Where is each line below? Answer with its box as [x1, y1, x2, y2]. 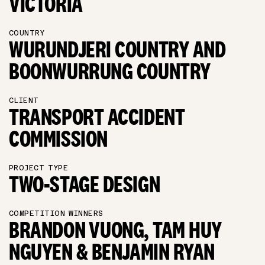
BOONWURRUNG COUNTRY [9, 58, 211, 85]
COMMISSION [9, 125, 108, 152]
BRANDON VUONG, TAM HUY [9, 216, 222, 243]
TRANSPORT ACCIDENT [9, 104, 185, 130]
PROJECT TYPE [9, 164, 69, 172]
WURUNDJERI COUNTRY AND [9, 36, 226, 63]
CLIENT [9, 96, 39, 105]
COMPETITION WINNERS [9, 209, 104, 218]
